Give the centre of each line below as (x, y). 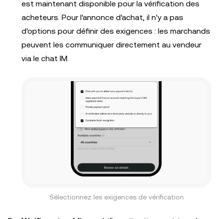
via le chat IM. (45, 59)
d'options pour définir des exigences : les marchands (116, 31)
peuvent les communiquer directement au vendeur (111, 45)
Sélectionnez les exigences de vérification (116, 197)
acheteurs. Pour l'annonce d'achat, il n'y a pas (102, 18)
